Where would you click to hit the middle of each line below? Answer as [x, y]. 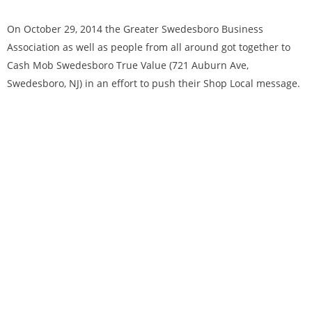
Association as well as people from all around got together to [149, 47]
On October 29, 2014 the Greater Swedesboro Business [135, 29]
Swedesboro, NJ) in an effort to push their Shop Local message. [154, 84]
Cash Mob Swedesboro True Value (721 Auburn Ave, [128, 65]
